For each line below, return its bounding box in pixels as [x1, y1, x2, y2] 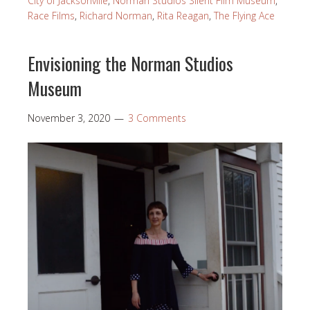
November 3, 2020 [28, 111, 110, 125]
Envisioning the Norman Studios [28, 49, 233, 77]
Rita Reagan [157, 8, 209, 22]
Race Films [28, 8, 75, 22]
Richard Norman [80, 8, 152, 22]
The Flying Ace [214, 8, 275, 22]
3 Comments [128, 111, 186, 125]
